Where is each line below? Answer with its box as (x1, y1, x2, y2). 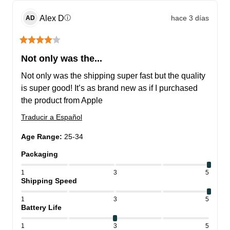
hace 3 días (171, 13, 209, 22)
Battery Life (21, 203, 62, 212)
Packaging (21, 150, 58, 159)
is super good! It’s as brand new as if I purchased (21, 84, 198, 93)
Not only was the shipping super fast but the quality (21, 71, 205, 81)
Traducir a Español (21, 113, 82, 122)
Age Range (21, 132, 60, 141)
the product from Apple (21, 96, 103, 105)
